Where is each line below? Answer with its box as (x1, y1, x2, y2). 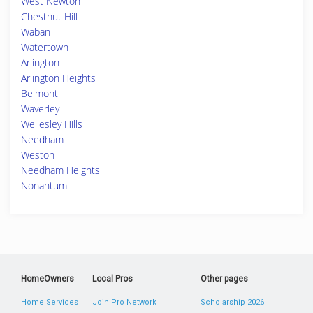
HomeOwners (21, 274, 74, 284)
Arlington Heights (21, 71, 96, 85)
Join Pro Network (92, 298, 157, 307)
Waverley (21, 102, 59, 115)
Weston (21, 148, 54, 161)
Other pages (200, 274, 248, 284)
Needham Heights (21, 163, 100, 177)
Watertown (21, 41, 68, 54)
